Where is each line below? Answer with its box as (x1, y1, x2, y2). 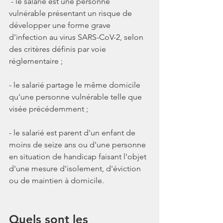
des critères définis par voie (9, 44, 108, 54)
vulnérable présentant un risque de (9, 8, 134, 18)
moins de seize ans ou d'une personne (9, 139, 148, 149)
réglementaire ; (9, 56, 63, 66)
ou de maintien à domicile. (9, 175, 104, 185)
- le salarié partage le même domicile (9, 80, 142, 90)
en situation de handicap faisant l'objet (9, 151, 148, 161)
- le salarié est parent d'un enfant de (9, 127, 137, 137)
